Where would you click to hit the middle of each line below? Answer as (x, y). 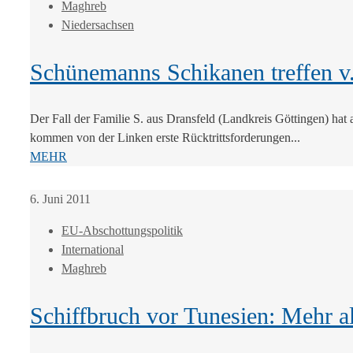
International (93, 249)
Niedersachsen (98, 24)
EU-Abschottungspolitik (122, 230)
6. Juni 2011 (60, 199)
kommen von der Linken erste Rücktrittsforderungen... (165, 137)
